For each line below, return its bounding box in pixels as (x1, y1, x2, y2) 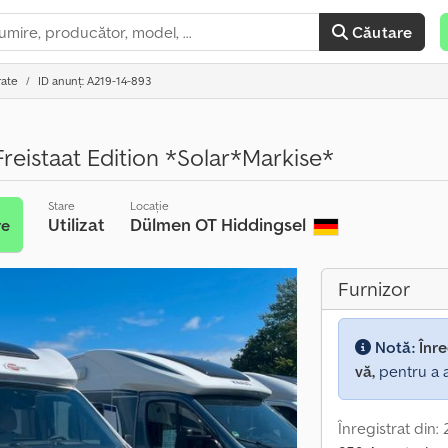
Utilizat (48, 213, 106, 236)
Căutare (352, 22, 413, 42)
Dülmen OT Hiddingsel (130, 213, 311, 236)
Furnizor (338, 276, 410, 302)
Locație (130, 198, 170, 213)
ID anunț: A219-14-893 (38, 73, 151, 88)
